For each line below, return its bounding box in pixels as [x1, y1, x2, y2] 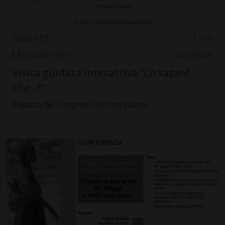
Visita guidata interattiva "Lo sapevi [12, 65, 190, 79]
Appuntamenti [16, 49, 70, 60]
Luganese [177, 49, 213, 60]
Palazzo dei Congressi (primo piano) [12, 98, 148, 110]
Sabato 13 [12, 33, 49, 44]
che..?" [12, 80, 45, 94]
